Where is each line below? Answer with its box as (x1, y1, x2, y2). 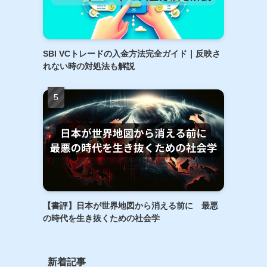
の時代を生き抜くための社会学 (43, 213, 160, 223)
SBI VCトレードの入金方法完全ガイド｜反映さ (43, 48, 221, 58)
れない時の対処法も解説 (43, 61, 135, 71)
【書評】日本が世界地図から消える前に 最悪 (43, 200, 218, 210)
